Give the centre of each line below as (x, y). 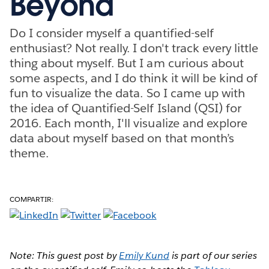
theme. (29, 153)
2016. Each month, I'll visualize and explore (128, 123)
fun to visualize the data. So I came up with (127, 93)
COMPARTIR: (32, 199)
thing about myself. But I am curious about (127, 63)
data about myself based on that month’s (122, 138)
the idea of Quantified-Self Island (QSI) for (125, 108)
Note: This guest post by (65, 255)
